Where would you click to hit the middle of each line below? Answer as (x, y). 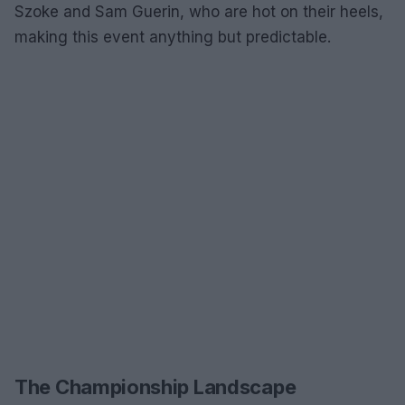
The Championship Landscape (155, 386)
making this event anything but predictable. (173, 37)
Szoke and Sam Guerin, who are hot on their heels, (199, 11)
